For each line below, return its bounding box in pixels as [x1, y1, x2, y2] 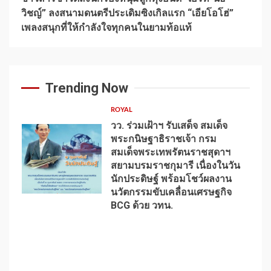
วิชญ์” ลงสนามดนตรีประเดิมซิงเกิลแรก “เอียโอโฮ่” [21, 7, 233, 19]
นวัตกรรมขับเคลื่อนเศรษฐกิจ [110, 186, 232, 198]
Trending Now [45, 80, 128, 96]
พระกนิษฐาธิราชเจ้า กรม [110, 132, 217, 145]
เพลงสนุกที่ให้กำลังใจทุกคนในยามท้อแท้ [21, 21, 192, 33]
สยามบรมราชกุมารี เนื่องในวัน [110, 159, 240, 171]
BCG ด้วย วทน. [110, 199, 173, 211]
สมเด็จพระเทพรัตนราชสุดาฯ [110, 146, 230, 158]
